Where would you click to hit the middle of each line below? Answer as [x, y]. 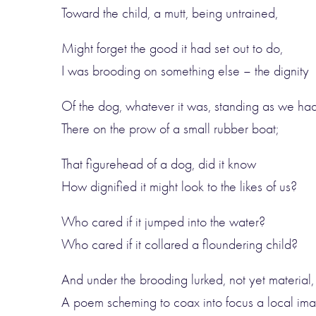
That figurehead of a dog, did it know [159, 164]
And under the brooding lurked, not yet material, [188, 280]
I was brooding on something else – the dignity [185, 71]
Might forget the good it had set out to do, [172, 48]
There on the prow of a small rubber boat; [170, 129]
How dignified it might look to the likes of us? [179, 187]
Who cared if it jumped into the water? [163, 222]
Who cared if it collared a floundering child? [180, 244]
